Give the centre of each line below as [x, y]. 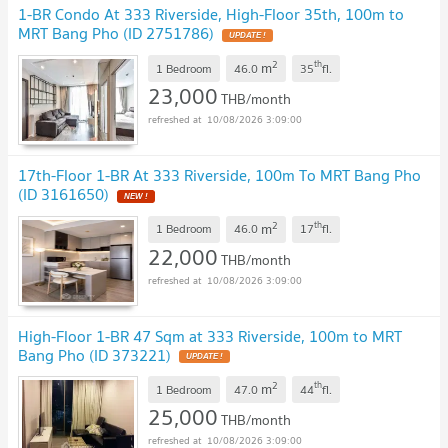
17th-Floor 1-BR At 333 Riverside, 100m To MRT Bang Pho [219, 175]
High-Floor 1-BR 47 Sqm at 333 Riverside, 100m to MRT [210, 335]
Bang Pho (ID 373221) [94, 354]
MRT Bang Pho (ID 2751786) [116, 33]
